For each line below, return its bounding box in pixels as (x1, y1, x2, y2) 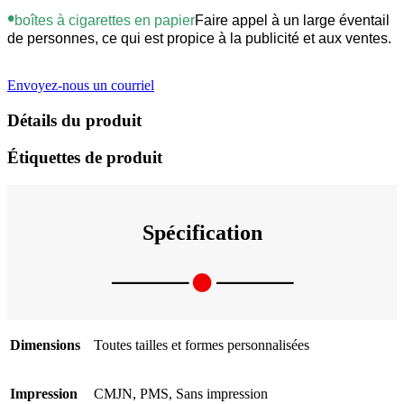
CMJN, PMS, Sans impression (94, 385, 268, 401)
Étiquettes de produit (7, 147, 162, 167)
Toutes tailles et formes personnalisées (94, 336, 309, 353)
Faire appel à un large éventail (195, 13, 390, 29)
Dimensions (10, 336, 80, 353)
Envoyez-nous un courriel (7, 78, 154, 94)
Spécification (142, 220, 262, 244)
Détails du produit (7, 111, 142, 131)
